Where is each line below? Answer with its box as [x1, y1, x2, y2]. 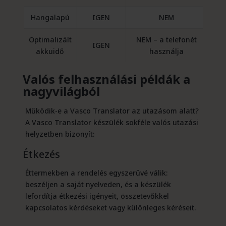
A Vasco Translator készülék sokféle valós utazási [25, 118, 198, 128]
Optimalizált [28, 35, 72, 45]
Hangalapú [30, 13, 70, 23]
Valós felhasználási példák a [22, 71, 190, 88]
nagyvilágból [22, 83, 100, 100]
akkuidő [36, 46, 65, 56]
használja [149, 46, 184, 56]
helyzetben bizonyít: [25, 129, 94, 139]
